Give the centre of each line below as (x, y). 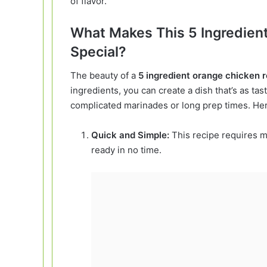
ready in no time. (126, 150)
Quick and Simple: (130, 135)
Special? (98, 52)
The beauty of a (104, 76)
